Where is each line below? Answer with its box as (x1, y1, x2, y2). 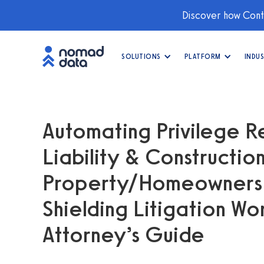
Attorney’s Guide (42, 221, 204, 248)
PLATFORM (184, 52, 221, 61)
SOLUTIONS (121, 52, 161, 61)
